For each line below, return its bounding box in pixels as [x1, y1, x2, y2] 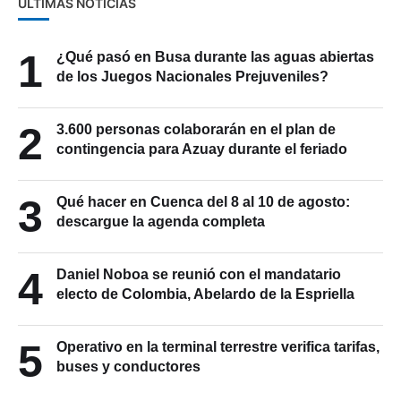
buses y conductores [56, 359, 200, 375]
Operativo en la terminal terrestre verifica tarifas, [56, 339, 380, 355]
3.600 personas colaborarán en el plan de [56, 122, 336, 138]
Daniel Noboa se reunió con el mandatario [56, 267, 341, 283]
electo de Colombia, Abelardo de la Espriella [56, 286, 354, 303]
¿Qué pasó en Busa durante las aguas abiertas [56, 49, 374, 65]
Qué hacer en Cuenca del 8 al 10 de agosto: [56, 194, 350, 210]
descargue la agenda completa [56, 214, 265, 230]
